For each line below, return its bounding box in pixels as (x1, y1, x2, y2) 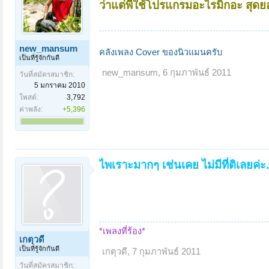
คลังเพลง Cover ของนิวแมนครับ (99, 47, 222, 57)
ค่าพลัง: (19, 104, 43, 113)
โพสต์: (19, 92, 38, 101)
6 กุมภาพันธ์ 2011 (163, 67, 231, 77)
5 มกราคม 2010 (34, 80, 85, 89)
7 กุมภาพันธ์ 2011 (132, 247, 201, 257)
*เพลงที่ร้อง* (99, 226, 145, 237)
